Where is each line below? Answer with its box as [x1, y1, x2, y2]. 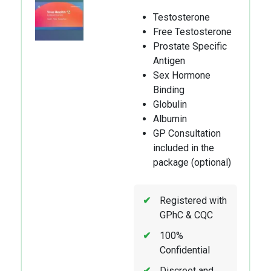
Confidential [159, 244, 210, 256]
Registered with [159, 194, 227, 206]
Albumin [152, 113, 187, 125]
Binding [152, 83, 184, 96]
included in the [152, 142, 214, 154]
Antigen [152, 54, 185, 67]
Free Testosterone [152, 25, 232, 38]
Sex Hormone [152, 69, 211, 81]
